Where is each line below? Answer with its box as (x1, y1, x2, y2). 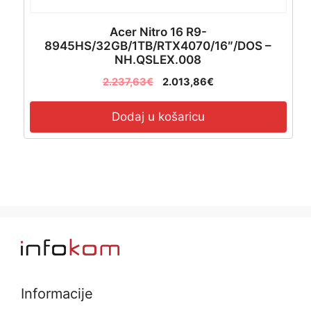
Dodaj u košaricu (111, 109, 205, 124)
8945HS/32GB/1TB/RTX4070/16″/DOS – (44, 39, 272, 53)
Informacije (21, 285, 93, 303)
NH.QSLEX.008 (115, 53, 202, 67)
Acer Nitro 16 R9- (109, 25, 207, 40)
